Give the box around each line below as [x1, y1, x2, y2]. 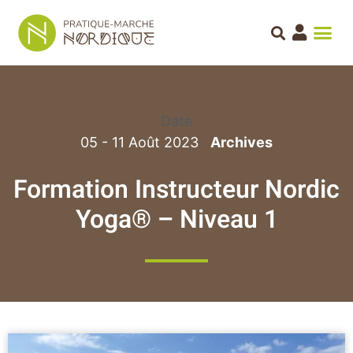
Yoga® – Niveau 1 [75, 201, 278, 239]
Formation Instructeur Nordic [13, 171, 340, 209]
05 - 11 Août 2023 [80, 134, 199, 151]
